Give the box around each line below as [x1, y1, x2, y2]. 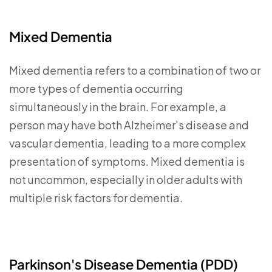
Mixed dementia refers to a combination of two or [9, 63, 260, 77]
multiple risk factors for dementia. [9, 190, 183, 205]
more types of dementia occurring [9, 81, 183, 95]
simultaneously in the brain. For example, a [9, 99, 226, 114]
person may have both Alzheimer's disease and [9, 117, 249, 132]
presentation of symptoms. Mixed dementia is [9, 154, 245, 168]
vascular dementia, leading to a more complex [9, 135, 246, 150]
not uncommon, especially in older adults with [9, 172, 242, 186]
